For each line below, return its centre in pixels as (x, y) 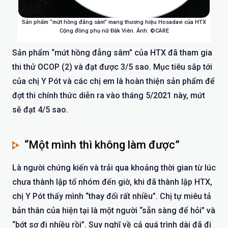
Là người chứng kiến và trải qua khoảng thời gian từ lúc (114, 167)
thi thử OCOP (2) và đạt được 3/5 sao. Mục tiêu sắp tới (112, 67)
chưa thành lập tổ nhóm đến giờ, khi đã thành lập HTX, (112, 182)
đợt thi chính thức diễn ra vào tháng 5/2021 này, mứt (109, 95)
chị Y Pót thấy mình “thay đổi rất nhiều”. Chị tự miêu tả (112, 196)
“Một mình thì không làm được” (102, 145)
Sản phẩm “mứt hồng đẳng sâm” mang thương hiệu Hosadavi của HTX (114, 22)
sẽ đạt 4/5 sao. (40, 109)
